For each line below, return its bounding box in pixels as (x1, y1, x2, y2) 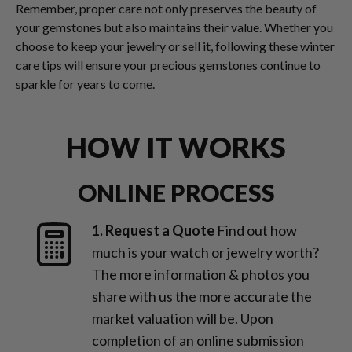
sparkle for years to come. (16, 76, 155, 91)
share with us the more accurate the (92, 288, 312, 305)
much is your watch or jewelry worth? (92, 244, 319, 261)
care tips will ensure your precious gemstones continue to (16, 57, 321, 72)
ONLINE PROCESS (77, 178, 275, 207)
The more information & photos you (92, 266, 310, 283)
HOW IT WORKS (66, 130, 286, 164)
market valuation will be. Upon (92, 310, 273, 327)
